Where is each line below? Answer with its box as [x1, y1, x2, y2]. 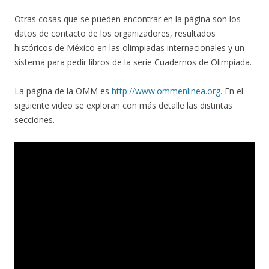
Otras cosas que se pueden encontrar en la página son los [14, 13, 241, 25]
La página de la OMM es [14, 85, 112, 97]
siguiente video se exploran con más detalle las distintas [14, 100, 232, 112]
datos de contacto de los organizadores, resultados [14, 28, 216, 40]
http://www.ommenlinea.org [112, 85, 220, 97]
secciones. [14, 114, 55, 126]
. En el [220, 85, 243, 97]
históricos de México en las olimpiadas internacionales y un [14, 42, 244, 54]
